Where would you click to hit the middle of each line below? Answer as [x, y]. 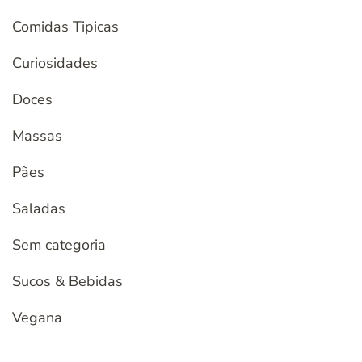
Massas [37, 136]
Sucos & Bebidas [67, 282]
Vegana [37, 318]
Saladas [39, 209]
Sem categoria [59, 245]
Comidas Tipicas [65, 27]
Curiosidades [55, 63]
